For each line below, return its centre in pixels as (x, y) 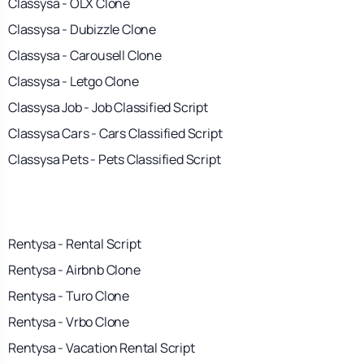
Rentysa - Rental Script (75, 243)
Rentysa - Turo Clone (69, 295)
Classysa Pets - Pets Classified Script (115, 159)
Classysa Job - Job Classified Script (108, 107)
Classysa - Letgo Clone (74, 81)
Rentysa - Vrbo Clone (69, 321)
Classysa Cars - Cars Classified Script (115, 133)
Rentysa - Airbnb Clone (74, 269)
